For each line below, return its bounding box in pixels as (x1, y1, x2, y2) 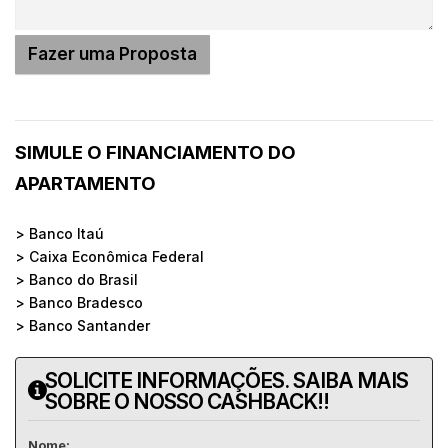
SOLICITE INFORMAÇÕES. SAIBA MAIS (45, 367, 408, 393)
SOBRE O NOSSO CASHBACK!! (45, 388, 329, 414)
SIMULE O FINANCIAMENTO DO (15, 140, 296, 164)
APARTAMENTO (15, 171, 156, 195)
